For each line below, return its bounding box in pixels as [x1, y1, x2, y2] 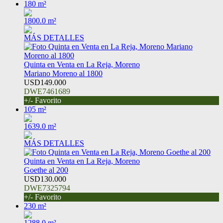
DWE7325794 [24, 184, 70, 193]
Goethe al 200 [24, 166, 68, 175]
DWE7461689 [24, 87, 70, 96]
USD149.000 [24, 78, 66, 87]
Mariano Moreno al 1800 [24, 69, 103, 78]
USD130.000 [24, 175, 66, 184]
